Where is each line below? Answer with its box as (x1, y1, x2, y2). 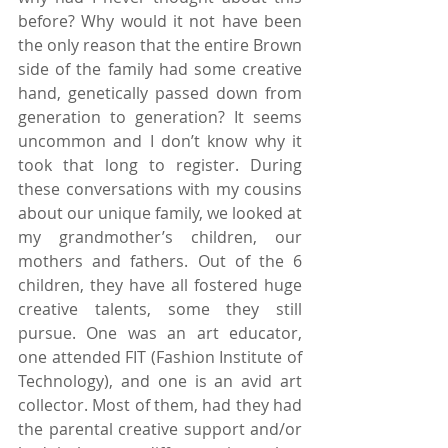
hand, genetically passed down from (18, 81, 302, 104)
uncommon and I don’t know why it (18, 129, 302, 152)
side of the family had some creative (18, 57, 302, 80)
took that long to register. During (18, 153, 302, 176)
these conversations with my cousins (18, 177, 302, 200)
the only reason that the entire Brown (18, 33, 302, 56)
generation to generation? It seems (18, 105, 302, 128)
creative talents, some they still (18, 297, 302, 320)
